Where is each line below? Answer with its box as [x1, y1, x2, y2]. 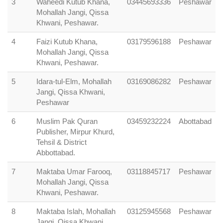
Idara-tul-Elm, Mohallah [36, 77, 111, 86]
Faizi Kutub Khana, [36, 37, 98, 46]
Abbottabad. [36, 148, 75, 157]
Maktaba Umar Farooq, [36, 167, 112, 176]
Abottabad [179, 117, 212, 125]
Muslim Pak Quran [36, 117, 98, 125]
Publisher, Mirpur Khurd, [36, 127, 114, 136]
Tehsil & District [36, 138, 87, 146]
